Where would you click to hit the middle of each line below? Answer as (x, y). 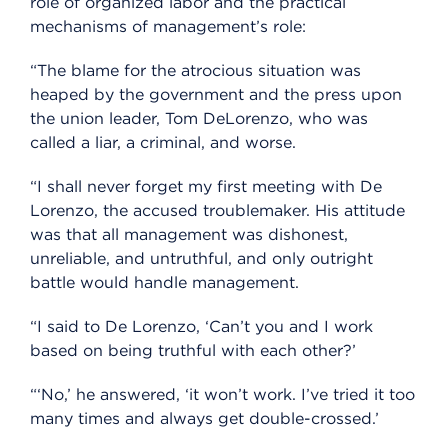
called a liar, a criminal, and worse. (163, 143)
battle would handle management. (164, 283)
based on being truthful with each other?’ (193, 351)
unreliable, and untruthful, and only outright (201, 259)
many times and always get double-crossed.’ (204, 419)
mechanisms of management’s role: (168, 27)
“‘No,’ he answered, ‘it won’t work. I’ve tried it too (222, 395)
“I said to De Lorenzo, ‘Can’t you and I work (201, 327)
